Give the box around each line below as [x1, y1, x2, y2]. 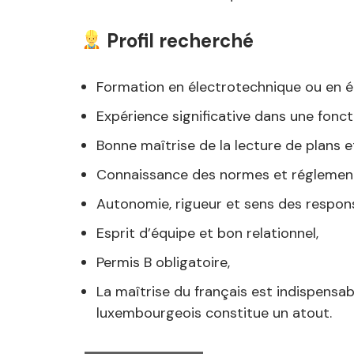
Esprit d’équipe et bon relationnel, [96, 224, 318, 243]
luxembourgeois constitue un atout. [96, 303, 332, 322]
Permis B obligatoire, [96, 253, 230, 272]
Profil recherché [102, 28, 254, 53]
